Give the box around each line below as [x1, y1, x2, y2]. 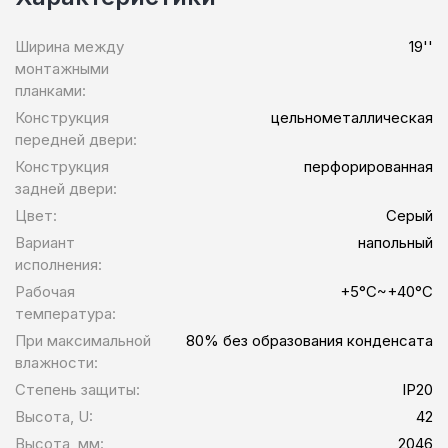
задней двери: [15, 178, 117, 198]
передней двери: [15, 129, 137, 149]
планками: [15, 80, 86, 100]
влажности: [15, 352, 98, 372]
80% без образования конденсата [186, 330, 433, 350]
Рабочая [15, 281, 75, 301]
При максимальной [15, 330, 151, 350]
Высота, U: [15, 406, 93, 426]
